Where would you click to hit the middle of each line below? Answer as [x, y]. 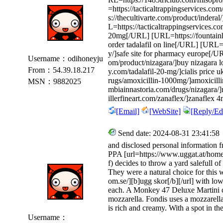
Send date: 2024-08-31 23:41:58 [168, 133]
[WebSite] [165, 111]
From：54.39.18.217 [60, 70]
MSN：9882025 [54, 81]
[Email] [128, 111]
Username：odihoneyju [64, 58]
